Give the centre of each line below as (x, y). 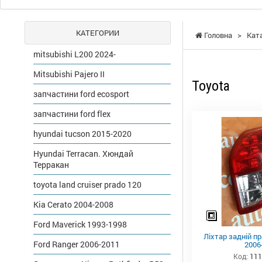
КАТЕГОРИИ (98, 33)
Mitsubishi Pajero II (69, 74)
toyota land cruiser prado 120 (87, 185)
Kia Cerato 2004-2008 (73, 205)
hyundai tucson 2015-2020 (82, 134)
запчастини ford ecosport (81, 94)
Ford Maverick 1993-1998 (80, 225)
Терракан (51, 165)
